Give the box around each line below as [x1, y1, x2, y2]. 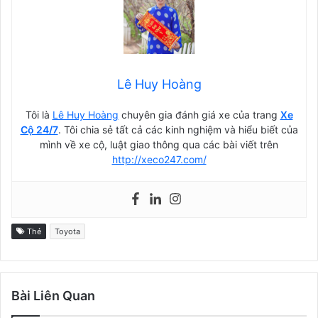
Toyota [55, 226, 80, 237]
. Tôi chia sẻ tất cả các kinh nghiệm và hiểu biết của [57, 124, 298, 136]
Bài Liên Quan [11, 288, 95, 304]
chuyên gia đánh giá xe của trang [118, 109, 280, 121]
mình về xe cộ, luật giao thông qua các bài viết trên [40, 138, 278, 151]
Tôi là [25, 109, 53, 121]
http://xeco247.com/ [111, 153, 207, 166]
